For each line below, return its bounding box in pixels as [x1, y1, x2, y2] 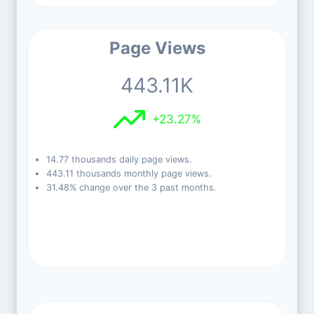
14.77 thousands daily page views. [46, 154, 192, 165]
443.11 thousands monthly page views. [46, 168, 212, 179]
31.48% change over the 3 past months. [46, 182, 217, 193]
